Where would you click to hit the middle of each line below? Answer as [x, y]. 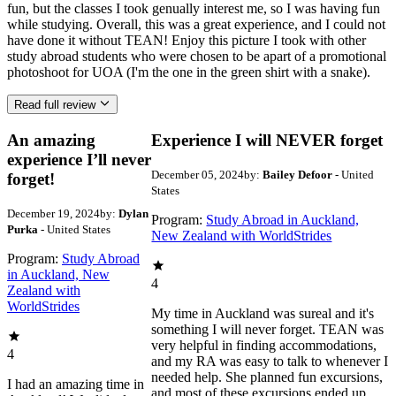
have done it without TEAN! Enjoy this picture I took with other [187, 40]
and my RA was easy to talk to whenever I [270, 362]
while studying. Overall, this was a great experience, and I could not [196, 24]
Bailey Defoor [298, 175]
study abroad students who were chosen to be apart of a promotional [197, 56]
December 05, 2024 [198, 175]
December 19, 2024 [53, 214]
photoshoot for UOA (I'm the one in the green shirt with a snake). [189, 72]
